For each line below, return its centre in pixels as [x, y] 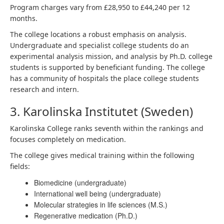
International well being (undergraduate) [98, 193]
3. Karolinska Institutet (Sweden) [101, 111]
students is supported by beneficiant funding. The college [107, 67]
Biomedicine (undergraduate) [81, 182]
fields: [21, 166]
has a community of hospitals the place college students [104, 78]
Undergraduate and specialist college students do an [99, 45]
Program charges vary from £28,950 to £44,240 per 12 [100, 7]
